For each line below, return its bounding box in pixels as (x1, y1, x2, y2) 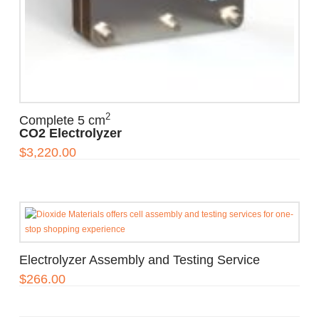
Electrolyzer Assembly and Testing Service (19, 253, 260, 268)
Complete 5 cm (19, 113, 105, 127)
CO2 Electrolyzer (19, 125, 122, 140)
